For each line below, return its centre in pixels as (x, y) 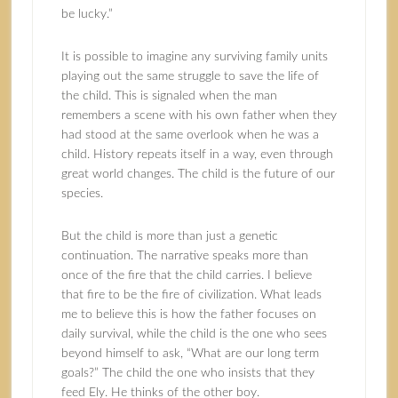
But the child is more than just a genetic (169, 236)
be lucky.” (87, 14)
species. (82, 194)
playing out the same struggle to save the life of (190, 76)
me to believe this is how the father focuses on (188, 314)
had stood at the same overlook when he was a (190, 135)
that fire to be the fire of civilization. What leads (191, 295)
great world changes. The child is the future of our (198, 174)
